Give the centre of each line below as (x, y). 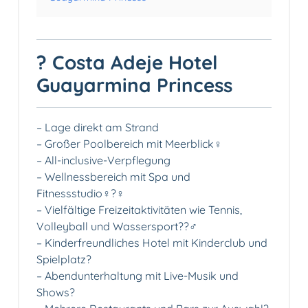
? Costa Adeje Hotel (127, 63)
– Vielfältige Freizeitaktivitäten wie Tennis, (139, 210)
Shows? (56, 293)
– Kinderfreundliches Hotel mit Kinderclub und (152, 243)
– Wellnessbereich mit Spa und (113, 177)
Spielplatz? (64, 260)
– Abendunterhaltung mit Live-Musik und (137, 276)
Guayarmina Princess (134, 85)
